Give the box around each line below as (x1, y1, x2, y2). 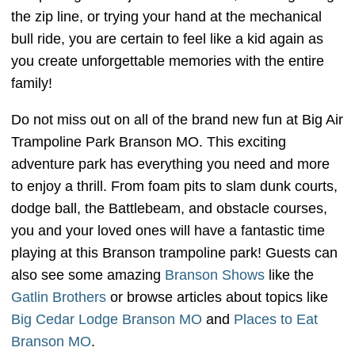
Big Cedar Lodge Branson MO (11, 311, 202, 327)
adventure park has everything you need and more (11, 155, 330, 172)
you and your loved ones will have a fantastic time (11, 222, 325, 239)
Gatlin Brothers (11, 288, 106, 305)
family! (11, 74, 52, 91)
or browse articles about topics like (106, 288, 328, 305)
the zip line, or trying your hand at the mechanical (11, 8, 322, 25)
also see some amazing (11, 266, 165, 283)
